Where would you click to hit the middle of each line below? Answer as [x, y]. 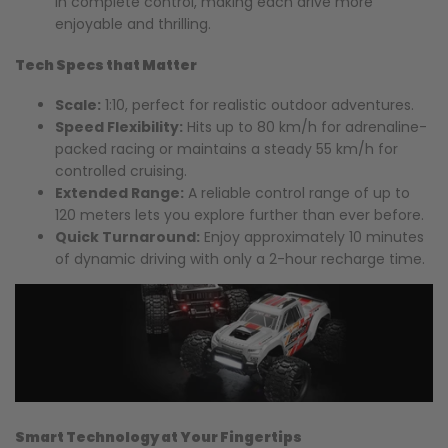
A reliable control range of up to [297, 193]
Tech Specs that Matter [106, 64]
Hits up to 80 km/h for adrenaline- [305, 127]
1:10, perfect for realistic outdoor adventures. [257, 105]
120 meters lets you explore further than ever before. [239, 215]
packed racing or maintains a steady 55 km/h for [226, 149]
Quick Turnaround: [127, 237]
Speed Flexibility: [119, 127]
